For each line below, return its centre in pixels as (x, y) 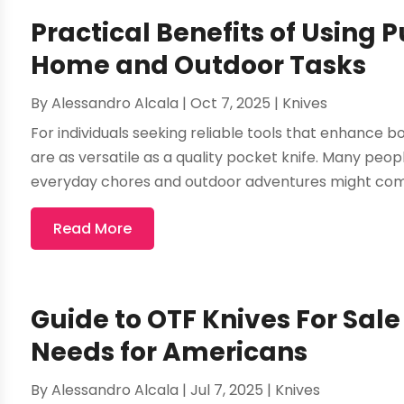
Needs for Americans (170, 352)
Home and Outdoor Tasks (199, 65)
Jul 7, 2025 (227, 390)
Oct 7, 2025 (231, 103)
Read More (93, 228)
